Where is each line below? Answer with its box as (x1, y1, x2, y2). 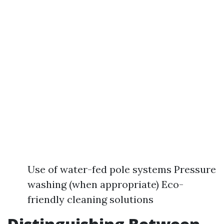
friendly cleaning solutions (27, 193, 153, 205)
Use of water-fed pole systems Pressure (27, 163, 216, 175)
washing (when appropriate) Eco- (27, 178, 183, 190)
